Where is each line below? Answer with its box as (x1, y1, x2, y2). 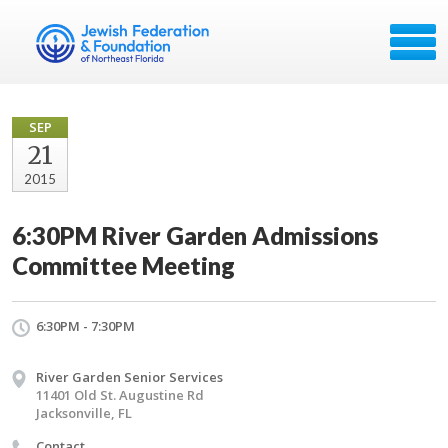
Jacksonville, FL (36, 404, 132, 422)
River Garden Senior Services (36, 368, 223, 386)
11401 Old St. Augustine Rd (36, 386, 204, 404)
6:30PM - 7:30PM (36, 317, 135, 335)
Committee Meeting (12, 251, 235, 280)
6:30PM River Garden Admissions (12, 221, 378, 250)
